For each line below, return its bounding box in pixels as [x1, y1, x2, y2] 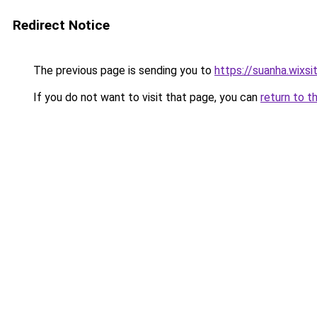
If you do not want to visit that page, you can [30, 91, 260, 104]
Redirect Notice [13, 17, 110, 33]
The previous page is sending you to [30, 64, 214, 77]
